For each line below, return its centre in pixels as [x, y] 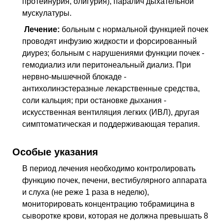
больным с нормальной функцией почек [134, 30]
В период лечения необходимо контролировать [109, 169]
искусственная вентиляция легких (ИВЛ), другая [111, 112]
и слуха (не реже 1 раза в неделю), [86, 192]
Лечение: [41, 30]
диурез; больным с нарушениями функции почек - [113, 53]
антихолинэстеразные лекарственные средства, [111, 89]
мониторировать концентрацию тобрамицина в [109, 204]
